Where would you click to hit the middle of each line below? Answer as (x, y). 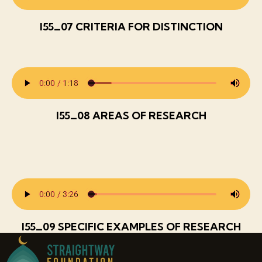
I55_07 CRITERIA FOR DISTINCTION (131, 26)
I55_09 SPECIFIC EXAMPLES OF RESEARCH (131, 226)
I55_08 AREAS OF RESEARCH (131, 115)
